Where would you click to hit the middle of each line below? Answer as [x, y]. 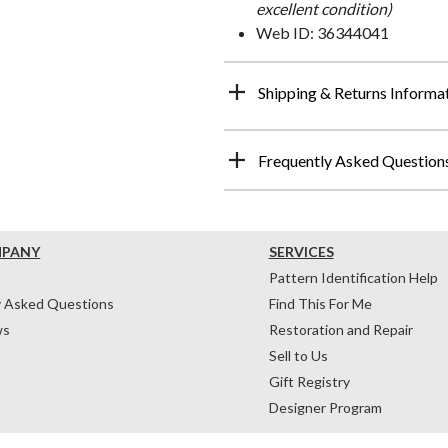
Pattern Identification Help [353, 277]
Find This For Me [320, 303]
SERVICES [301, 251]
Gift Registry [309, 381]
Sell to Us [298, 355]
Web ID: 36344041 [322, 32]
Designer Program [325, 407]
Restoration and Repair [340, 329]
